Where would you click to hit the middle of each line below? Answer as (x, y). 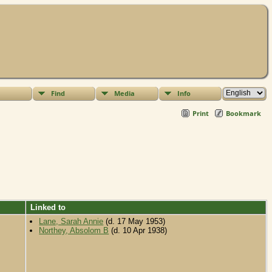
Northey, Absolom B (74, 231)
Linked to (48, 208)
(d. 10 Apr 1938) (138, 231)
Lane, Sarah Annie (71, 222)
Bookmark (243, 114)
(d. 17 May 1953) (134, 222)
